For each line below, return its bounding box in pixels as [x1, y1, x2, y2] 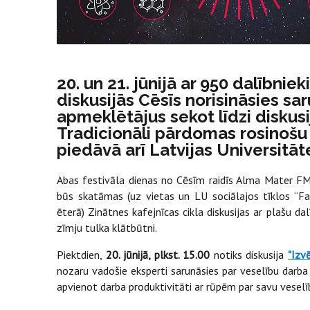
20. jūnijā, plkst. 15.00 [105, 247, 210, 262]
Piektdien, [57, 247, 106, 262]
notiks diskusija [210, 247, 288, 262]
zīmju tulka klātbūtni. [57, 220, 159, 235]
